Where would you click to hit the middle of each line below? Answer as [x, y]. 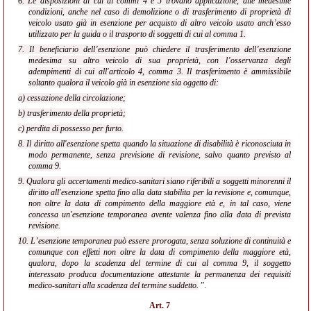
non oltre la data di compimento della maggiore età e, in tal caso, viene [160, 203]
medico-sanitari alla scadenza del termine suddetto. [114, 285]
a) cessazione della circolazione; [72, 98]
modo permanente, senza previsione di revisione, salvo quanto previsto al [160, 155]
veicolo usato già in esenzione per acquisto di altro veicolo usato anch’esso [160, 23]
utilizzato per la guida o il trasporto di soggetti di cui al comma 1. [137, 34]
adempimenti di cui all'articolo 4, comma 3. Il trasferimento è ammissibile [160, 72]
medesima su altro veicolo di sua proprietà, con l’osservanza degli [160, 60]
